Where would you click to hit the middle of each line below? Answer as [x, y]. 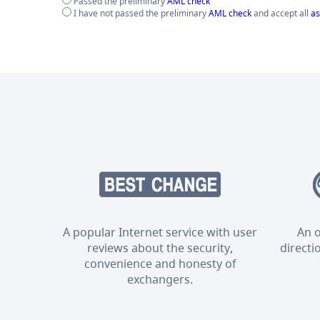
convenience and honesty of [160, 264]
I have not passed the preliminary [140, 13]
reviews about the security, [160, 248]
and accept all [281, 13]
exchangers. [160, 279]
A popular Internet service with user [160, 232]
